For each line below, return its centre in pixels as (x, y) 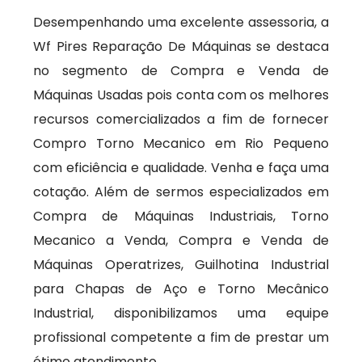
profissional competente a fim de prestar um (181, 337)
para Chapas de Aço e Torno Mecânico (181, 289)
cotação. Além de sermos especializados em (181, 192)
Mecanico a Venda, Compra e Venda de (181, 240)
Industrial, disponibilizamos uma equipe (181, 313)
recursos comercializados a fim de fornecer (181, 119)
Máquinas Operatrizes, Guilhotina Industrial (181, 265)
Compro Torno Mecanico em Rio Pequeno (181, 143)
